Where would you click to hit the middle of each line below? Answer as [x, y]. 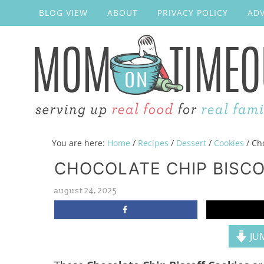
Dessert [191, 143]
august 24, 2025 [86, 191]
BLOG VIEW [63, 13]
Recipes [153, 143]
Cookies [229, 143]
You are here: [80, 143]
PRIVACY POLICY [193, 13]
